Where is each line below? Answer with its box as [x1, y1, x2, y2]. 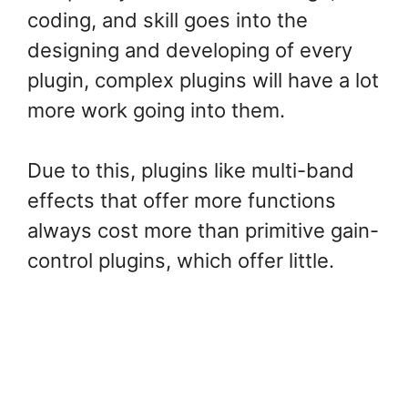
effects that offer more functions [27, 189, 336, 213]
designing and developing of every [27, 38, 352, 63]
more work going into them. [27, 98, 285, 123]
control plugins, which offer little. [27, 249, 334, 273]
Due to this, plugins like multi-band [27, 158, 354, 183]
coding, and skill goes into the [27, 8, 308, 33]
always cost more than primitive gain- [27, 219, 379, 243]
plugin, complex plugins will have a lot [27, 68, 379, 93]
